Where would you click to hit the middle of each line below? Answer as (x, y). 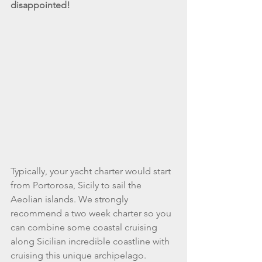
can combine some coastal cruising (85, 227)
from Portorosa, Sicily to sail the (77, 185)
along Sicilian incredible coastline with (91, 241)
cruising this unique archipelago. (80, 255)
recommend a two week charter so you (92, 213)
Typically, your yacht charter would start (92, 171)
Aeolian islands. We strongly (70, 199)
